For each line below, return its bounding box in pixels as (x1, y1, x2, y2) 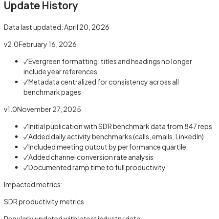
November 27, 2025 (17, 104, 81, 113)
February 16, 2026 (19, 39, 77, 48)
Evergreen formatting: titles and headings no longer (28, 56, 192, 66)
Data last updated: (4, 22, 64, 31)
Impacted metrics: (4, 179, 63, 189)
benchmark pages (23, 87, 81, 96)
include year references (23, 66, 97, 76)
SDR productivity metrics (4, 197, 84, 206)
